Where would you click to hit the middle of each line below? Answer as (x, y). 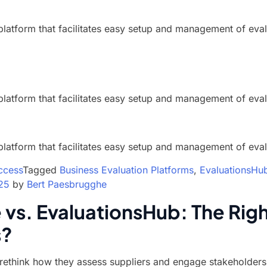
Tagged (41, 170)
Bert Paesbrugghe (67, 184)
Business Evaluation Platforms (127, 170)
